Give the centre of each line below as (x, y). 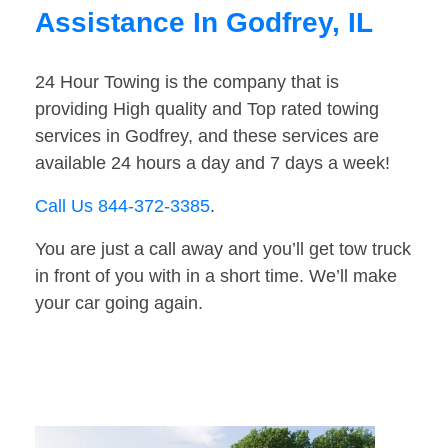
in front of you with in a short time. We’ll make (216, 276)
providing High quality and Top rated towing (207, 109)
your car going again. (119, 303)
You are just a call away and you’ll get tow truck (223, 249)
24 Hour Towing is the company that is (187, 82)
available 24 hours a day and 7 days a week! (212, 163)
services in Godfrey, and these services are (207, 136)
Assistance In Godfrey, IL (204, 23)
